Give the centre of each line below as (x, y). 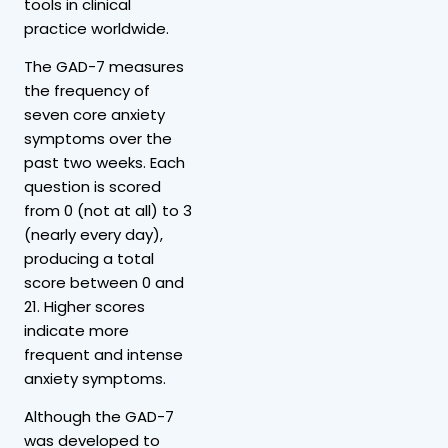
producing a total (89, 258)
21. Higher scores (84, 306)
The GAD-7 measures (104, 66)
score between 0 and (104, 282)
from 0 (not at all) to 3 (108, 210)
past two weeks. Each (104, 162)
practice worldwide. (96, 28)
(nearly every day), (93, 234)
